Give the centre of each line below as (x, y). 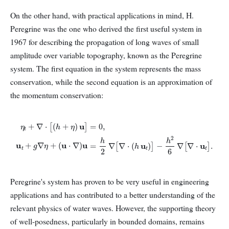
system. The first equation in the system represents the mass (106, 68)
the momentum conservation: (57, 95)
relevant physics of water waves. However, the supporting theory (113, 208)
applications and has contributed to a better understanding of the (113, 195)
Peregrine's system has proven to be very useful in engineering (110, 181)
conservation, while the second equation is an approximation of (111, 82)
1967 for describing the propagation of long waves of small (105, 42)
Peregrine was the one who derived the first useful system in (106, 29)
